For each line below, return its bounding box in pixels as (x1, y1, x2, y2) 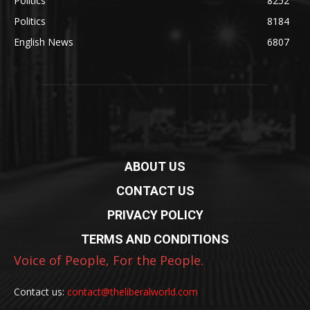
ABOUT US (125, 158, 185, 174)
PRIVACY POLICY (107, 207, 203, 222)
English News (14, 35, 73, 48)
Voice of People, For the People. (14, 251, 203, 268)
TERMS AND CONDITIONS (81, 231, 229, 246)
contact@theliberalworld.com (67, 284, 198, 298)
